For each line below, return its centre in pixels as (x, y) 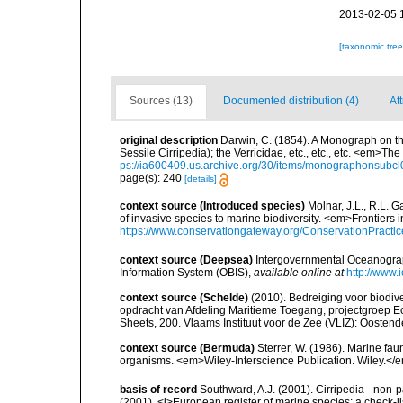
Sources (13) (161, 101)
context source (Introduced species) (212, 206)
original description (169, 141)
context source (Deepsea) (186, 260)
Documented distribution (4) (291, 101)
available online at (299, 272)
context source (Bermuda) (187, 348)
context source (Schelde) (184, 297)
